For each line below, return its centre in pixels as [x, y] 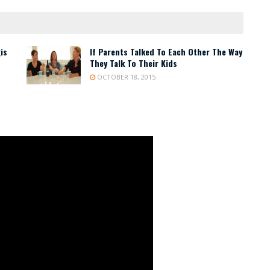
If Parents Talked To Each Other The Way [166, 51]
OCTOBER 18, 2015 [125, 77]
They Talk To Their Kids [133, 63]
